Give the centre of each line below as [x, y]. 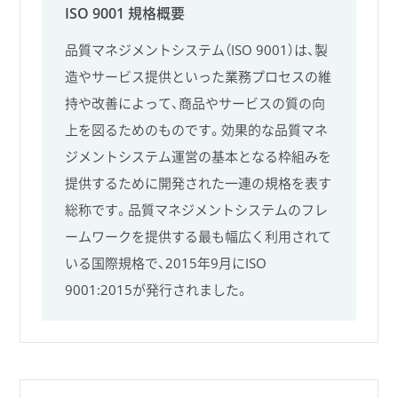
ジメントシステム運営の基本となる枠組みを [199, 157]
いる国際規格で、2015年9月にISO [166, 263]
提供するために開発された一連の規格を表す [199, 183]
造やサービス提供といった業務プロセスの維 [199, 77]
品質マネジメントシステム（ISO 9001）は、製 [197, 50]
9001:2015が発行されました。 [157, 290]
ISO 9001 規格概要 [125, 14]
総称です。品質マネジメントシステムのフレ [197, 210]
